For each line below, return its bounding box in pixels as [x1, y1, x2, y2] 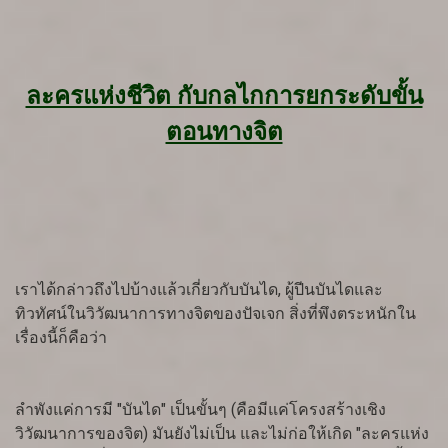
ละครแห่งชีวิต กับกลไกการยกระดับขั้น [25, 82, 423, 111]
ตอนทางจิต [165, 118, 283, 147]
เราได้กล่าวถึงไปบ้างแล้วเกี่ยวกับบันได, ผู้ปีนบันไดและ [15, 280, 383, 300]
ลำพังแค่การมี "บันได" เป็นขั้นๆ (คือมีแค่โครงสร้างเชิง [15, 400, 386, 420]
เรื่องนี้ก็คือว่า [15, 328, 107, 348]
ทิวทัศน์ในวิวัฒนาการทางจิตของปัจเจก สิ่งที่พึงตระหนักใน [15, 304, 416, 324]
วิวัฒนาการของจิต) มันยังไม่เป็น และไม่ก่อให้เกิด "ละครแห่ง [15, 424, 429, 444]
